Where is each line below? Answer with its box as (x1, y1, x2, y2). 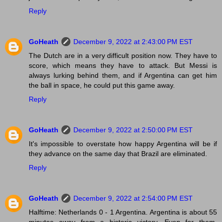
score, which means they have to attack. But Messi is (29, 61, 217, 70)
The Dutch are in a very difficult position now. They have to (29, 52, 217, 60)
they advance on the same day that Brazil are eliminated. (29, 150, 207, 158)
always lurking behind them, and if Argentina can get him (29, 71, 217, 80)
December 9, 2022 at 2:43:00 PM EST (73, 38, 193, 46)
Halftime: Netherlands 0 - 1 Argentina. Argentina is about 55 (29, 208, 217, 217)
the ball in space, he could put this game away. (29, 81, 175, 90)
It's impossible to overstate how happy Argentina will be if (29, 140, 217, 148)
